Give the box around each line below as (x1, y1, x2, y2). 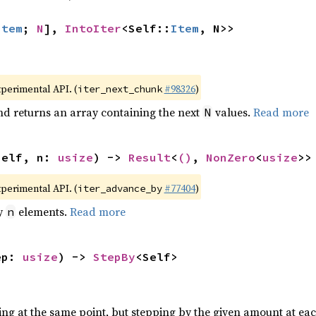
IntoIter (64, 21, 121, 35)
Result (128, 150, 171, 164)
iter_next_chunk (77, 83, 162, 95)
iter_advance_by (77, 182, 162, 195)
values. (212, 104, 253, 120)
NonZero (205, 150, 255, 164)
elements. (15, 204, 70, 219)
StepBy (92, 250, 135, 264)
